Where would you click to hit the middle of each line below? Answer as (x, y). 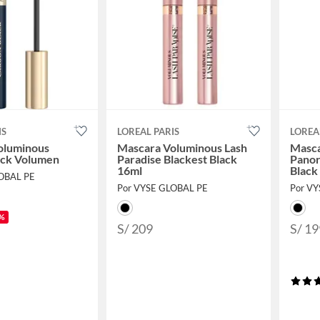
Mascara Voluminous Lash (182, 147)
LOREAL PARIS (148, 131)
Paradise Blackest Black (177, 159)
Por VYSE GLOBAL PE (162, 187)
